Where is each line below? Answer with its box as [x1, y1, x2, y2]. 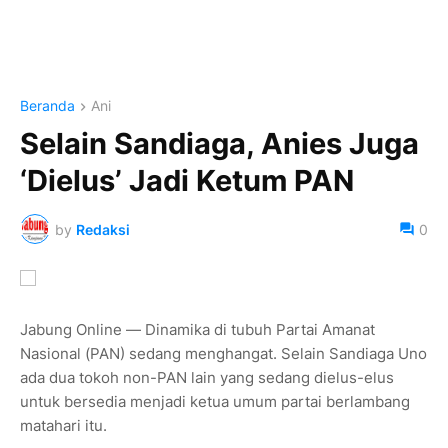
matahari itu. [20, 416, 107, 436]
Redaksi [76, 220, 130, 238]
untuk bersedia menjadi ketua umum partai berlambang [20, 392, 410, 412]
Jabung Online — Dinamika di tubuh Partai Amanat [20, 320, 375, 340]
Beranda [20, 97, 75, 114]
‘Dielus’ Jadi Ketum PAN [20, 163, 354, 199]
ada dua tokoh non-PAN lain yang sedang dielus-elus [20, 368, 394, 388]
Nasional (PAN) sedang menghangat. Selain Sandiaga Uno [20, 344, 427, 364]
